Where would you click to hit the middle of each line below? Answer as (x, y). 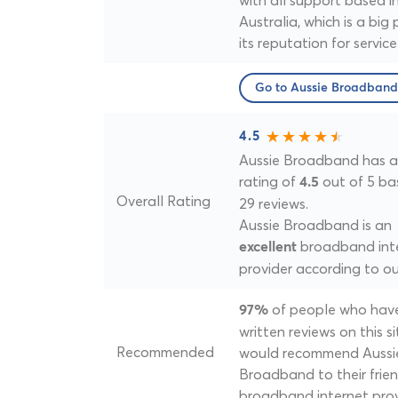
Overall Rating (163, 201)
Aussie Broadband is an (315, 224)
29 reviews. (274, 203)
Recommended (165, 352)
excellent (268, 247)
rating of (269, 181)
